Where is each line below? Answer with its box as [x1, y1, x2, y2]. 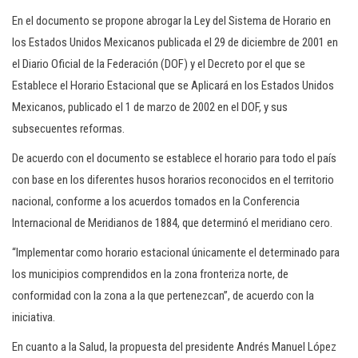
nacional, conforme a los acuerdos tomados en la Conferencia [12, 194, 300, 209]
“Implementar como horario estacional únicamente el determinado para [12, 245, 340, 260]
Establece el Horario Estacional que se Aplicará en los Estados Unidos [12, 78, 334, 93]
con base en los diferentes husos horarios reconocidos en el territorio [12, 173, 334, 187]
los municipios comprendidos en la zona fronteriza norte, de [12, 267, 288, 281]
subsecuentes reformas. [12, 121, 125, 136]
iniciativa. [12, 310, 55, 324]
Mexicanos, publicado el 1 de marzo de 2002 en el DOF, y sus [12, 100, 288, 114]
